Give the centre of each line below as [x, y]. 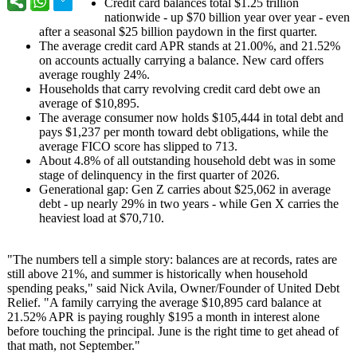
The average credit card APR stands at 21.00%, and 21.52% [190, 46]
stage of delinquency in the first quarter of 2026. [159, 175]
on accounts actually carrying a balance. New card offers [181, 60]
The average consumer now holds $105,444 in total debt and [191, 118]
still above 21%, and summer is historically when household [157, 274]
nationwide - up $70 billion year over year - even [227, 17]
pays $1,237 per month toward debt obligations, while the [184, 132]
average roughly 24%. [94, 75]
